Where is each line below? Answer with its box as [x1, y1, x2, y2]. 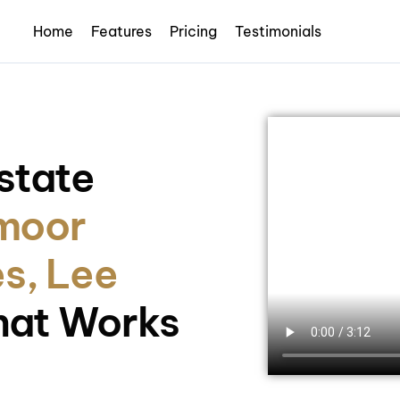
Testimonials [235, 22, 322, 40]
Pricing [170, 22, 218, 40]
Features [91, 22, 153, 40]
